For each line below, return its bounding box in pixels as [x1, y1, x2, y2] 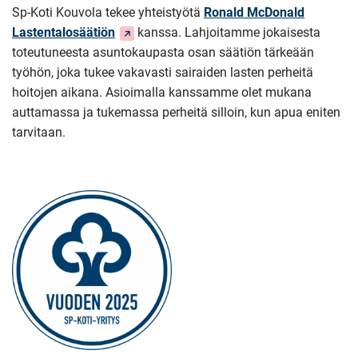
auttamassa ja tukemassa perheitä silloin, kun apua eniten [12, 105, 340, 120]
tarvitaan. [12, 125, 66, 140]
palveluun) [114, 64, 175, 79]
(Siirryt [114, 24, 153, 39]
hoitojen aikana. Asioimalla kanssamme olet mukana [12, 85, 312, 100]
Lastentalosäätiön [12, 25, 115, 40]
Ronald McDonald [204, 5, 304, 20]
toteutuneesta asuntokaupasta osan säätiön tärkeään [12, 45, 314, 60]
